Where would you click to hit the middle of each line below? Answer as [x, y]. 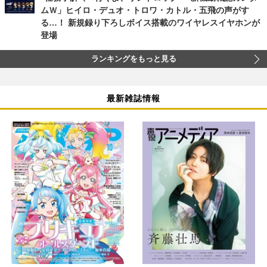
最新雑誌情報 [133, 98]
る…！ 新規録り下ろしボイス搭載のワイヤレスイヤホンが [150, 23]
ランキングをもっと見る [133, 59]
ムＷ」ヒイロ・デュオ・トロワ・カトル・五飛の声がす [145, 10]
